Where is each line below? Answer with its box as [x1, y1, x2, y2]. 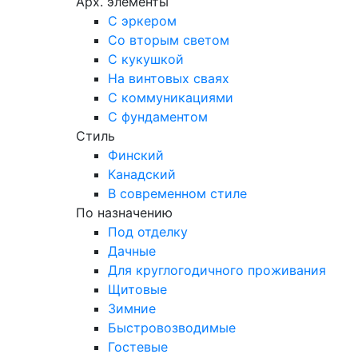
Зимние [108, 300, 156, 316]
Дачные [108, 243, 156, 259]
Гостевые [108, 339, 168, 355]
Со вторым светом [108, 32, 229, 48]
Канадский [108, 166, 176, 182]
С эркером [108, 13, 177, 29]
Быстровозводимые [108, 320, 236, 336]
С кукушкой [108, 51, 184, 67]
